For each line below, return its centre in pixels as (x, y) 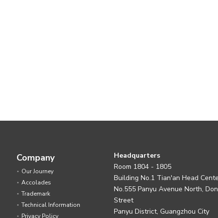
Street (124, 200)
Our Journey (37, 171)
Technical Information (51, 205)
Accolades (36, 182)
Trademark (36, 194)
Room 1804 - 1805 (143, 167)
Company (36, 158)
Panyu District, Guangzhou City (162, 211)
